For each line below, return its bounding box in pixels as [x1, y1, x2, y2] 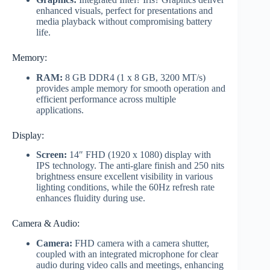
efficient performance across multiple [36, 93, 176, 104]
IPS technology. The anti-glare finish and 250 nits [36, 160, 224, 171]
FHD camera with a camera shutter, [72, 238, 209, 249]
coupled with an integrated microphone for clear [36, 249, 218, 260]
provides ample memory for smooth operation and [36, 83, 225, 93]
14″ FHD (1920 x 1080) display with [67, 149, 211, 160]
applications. [36, 104, 84, 115]
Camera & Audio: [12, 218, 80, 229]
